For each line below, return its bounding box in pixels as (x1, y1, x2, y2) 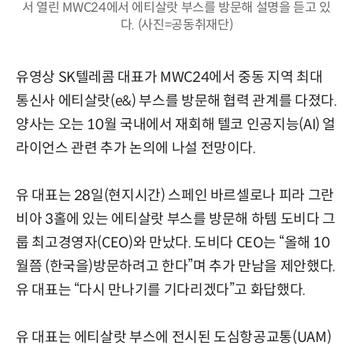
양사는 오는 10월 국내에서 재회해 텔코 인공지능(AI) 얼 (16, 115, 336, 133)
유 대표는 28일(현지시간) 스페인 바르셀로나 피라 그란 (16, 186, 334, 204)
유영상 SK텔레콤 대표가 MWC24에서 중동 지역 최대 (16, 68, 323, 86)
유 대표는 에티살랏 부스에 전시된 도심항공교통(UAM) (16, 328, 332, 346)
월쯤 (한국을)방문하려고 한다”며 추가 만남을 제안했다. (16, 257, 336, 275)
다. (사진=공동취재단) (120, 16, 233, 33)
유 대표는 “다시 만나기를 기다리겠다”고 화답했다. (16, 281, 306, 299)
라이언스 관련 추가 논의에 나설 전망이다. (16, 139, 256, 157)
